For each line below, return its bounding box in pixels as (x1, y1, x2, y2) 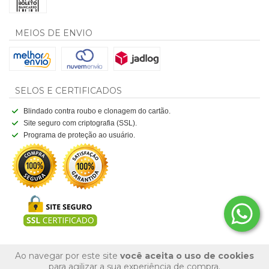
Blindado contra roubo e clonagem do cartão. (23, 106, 171, 115)
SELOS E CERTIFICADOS (15, 85, 122, 96)
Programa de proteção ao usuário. (23, 130, 135, 139)
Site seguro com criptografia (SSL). (23, 118, 137, 127)
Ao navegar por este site (15, 250, 120, 261)
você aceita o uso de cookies (120, 250, 254, 261)
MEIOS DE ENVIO (15, 27, 92, 38)
